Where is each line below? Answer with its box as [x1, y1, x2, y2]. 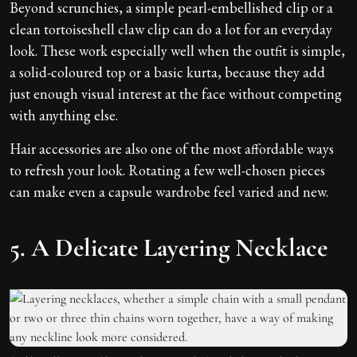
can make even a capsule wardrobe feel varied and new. [10, 182, 328, 201]
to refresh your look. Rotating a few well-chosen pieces [10, 160, 325, 179]
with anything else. [10, 105, 118, 124]
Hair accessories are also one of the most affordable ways [10, 139, 334, 158]
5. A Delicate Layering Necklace [10, 231, 328, 263]
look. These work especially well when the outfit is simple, [10, 41, 345, 60]
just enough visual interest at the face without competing [10, 84, 342, 103]
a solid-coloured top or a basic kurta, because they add [10, 62, 325, 81]
